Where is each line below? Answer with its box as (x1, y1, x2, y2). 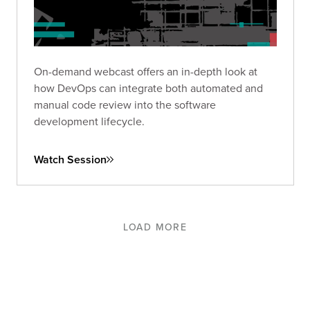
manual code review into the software (34, 96, 216, 112)
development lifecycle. (34, 113, 145, 129)
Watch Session (34, 151, 107, 167)
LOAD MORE (122, 219, 188, 234)
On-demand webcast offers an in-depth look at (34, 63, 257, 79)
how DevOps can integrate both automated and (34, 80, 263, 95)
